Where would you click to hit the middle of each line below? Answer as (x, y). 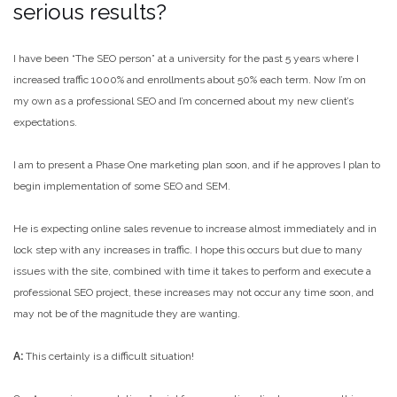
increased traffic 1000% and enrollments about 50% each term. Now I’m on (190, 80)
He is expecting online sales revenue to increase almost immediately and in (195, 229)
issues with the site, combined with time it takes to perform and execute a (192, 271)
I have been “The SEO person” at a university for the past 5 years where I (186, 58)
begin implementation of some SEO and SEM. (122, 186)
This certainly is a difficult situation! (109, 356)
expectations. (45, 122)
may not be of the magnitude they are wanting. (127, 314)
